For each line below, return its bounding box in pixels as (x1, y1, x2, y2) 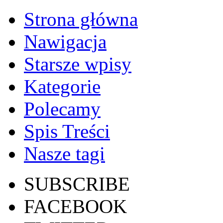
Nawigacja (24, 31, 107, 52)
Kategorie (24, 76, 101, 97)
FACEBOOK (24, 196, 127, 217)
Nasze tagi (24, 143, 105, 164)
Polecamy (24, 98, 101, 119)
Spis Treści (24, 120, 110, 142)
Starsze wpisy (24, 53, 131, 75)
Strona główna (24, 8, 138, 30)
